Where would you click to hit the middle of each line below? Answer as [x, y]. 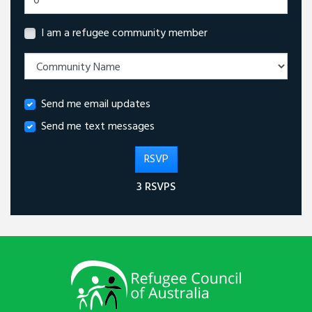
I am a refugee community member [124, 34]
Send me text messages [98, 127]
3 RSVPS [156, 188]
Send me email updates [96, 105]
